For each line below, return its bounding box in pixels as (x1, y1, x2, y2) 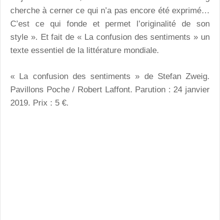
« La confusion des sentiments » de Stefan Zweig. (10, 71, 210, 81)
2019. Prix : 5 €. (10, 98, 69, 108)
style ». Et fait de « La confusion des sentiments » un (10, 32, 210, 42)
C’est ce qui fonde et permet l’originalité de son (10, 19, 210, 29)
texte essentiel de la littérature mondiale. (10, 46, 159, 55)
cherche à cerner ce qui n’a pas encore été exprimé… (10, 6, 210, 16)
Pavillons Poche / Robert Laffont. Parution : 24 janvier (10, 84, 210, 94)
